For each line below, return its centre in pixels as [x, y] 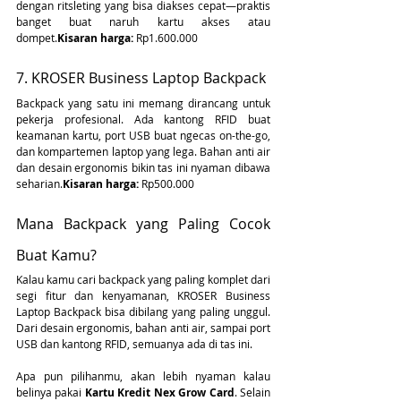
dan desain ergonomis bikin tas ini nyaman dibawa [143, 168]
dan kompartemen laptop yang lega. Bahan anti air [143, 152]
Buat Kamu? [56, 256]
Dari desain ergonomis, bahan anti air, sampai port [143, 328]
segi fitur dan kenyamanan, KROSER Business [143, 296]
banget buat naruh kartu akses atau [143, 22]
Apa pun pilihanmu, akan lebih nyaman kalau [143, 376]
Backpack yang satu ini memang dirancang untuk [143, 103]
